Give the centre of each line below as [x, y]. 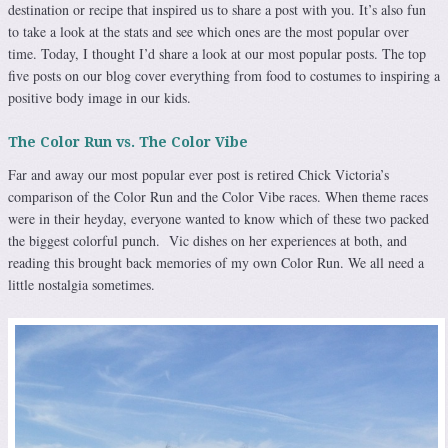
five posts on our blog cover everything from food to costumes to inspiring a [224, 75]
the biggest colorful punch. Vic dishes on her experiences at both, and [207, 240]
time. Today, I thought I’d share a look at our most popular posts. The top [217, 53]
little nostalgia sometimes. [81, 284]
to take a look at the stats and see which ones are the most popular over [208, 31]
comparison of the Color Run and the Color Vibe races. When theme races [218, 196]
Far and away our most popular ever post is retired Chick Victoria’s [198, 174]
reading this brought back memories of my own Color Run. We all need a [216, 262]
